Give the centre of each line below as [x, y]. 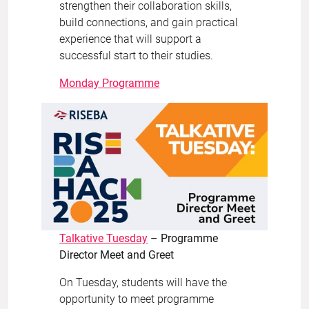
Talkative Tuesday [104, 238]
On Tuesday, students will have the [143, 282]
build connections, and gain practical [149, 23]
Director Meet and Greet [117, 255]
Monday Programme [110, 83]
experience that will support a [131, 39]
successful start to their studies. [137, 56]
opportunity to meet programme [137, 299]
